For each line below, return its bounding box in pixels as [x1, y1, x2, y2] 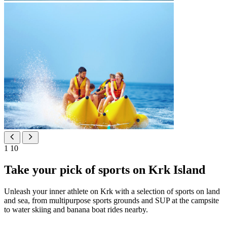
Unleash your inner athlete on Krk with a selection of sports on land [4, 187, 220, 196]
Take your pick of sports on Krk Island [4, 163, 205, 177]
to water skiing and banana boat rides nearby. [4, 205, 148, 214]
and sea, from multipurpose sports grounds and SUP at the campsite [4, 196, 219, 205]
